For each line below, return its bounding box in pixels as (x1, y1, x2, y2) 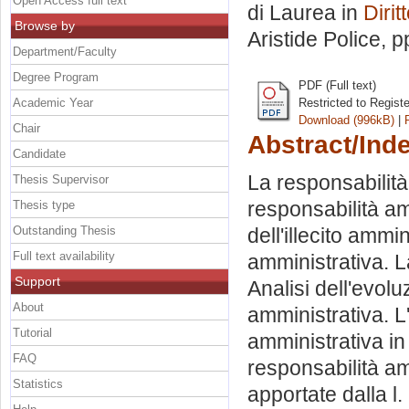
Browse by (15, 17, 75, 33)
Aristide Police (247, 27, 381, 52)
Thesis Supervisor (13, 172, 109, 186)
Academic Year (13, 95, 93, 110)
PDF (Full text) (299, 78, 376, 92)
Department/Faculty (13, 44, 117, 58)
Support (15, 273, 60, 288)
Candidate (13, 146, 66, 161)
